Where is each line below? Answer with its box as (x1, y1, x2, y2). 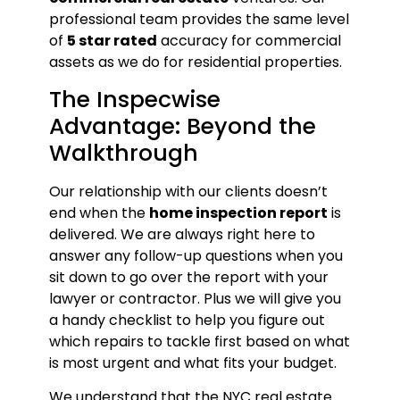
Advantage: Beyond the (48, 110, 316, 142)
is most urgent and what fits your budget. (48, 352, 337, 373)
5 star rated (66, 30, 157, 52)
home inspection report (148, 202, 328, 223)
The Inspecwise (48, 83, 221, 115)
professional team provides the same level (48, 9, 349, 30)
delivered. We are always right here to (48, 223, 315, 245)
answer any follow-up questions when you (48, 245, 343, 266)
